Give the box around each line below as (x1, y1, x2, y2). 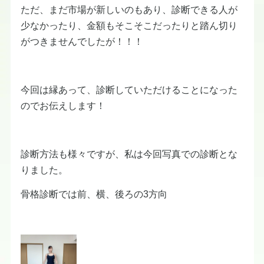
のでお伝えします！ (21, 100, 105, 111)
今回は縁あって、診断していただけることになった (21, 84, 237, 95)
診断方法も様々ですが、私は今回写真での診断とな (21, 148, 237, 159)
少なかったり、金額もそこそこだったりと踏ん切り (21, 19, 237, 31)
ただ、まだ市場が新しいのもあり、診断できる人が (21, 4, 237, 15)
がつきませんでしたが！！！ (21, 35, 143, 47)
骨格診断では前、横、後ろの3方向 (21, 188, 167, 199)
